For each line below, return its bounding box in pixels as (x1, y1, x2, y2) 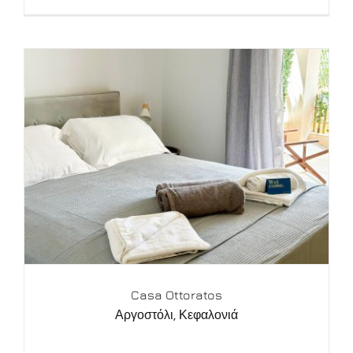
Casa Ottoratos (131, 287, 222, 302)
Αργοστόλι (115, 308, 173, 321)
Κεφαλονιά (179, 308, 238, 321)
